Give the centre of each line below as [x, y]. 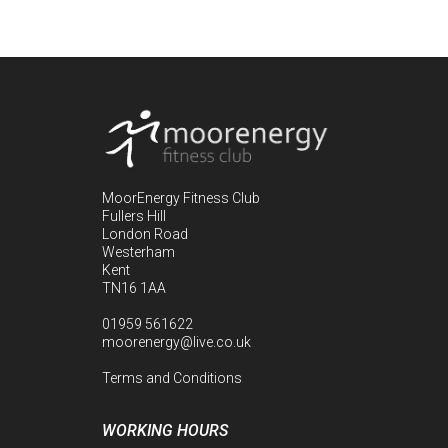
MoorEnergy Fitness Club [181, 198]
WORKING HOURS [165, 431]
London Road [145, 234]
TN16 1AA [134, 288]
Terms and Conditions [172, 378]
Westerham [138, 252]
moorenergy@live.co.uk [176, 342]
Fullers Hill [134, 216]
